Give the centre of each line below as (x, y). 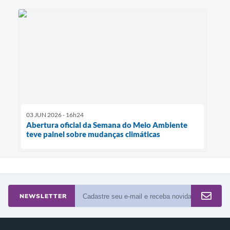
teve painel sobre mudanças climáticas (93, 134)
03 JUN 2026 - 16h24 (55, 114)
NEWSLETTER (43, 196)
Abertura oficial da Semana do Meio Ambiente (107, 124)
